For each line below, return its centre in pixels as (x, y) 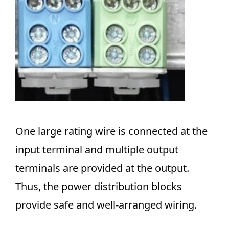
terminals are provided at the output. (102, 168)
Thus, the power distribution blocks (99, 186)
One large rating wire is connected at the (111, 131)
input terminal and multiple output (97, 149)
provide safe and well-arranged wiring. (106, 204)
